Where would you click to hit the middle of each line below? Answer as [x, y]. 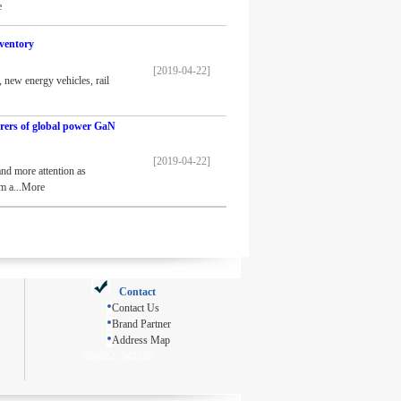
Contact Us [135, 308]
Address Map [141, 340]
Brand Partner [141, 324]
